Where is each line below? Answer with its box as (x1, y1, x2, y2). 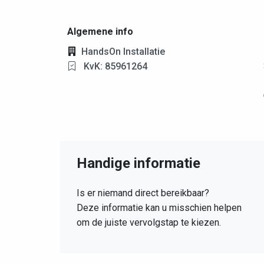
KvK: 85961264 (81, 61, 147, 72)
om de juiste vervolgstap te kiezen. (77, 217, 221, 229)
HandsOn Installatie (81, 46, 165, 58)
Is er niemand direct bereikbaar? (77, 187, 209, 199)
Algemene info (67, 26, 133, 38)
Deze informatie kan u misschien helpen (77, 202, 242, 214)
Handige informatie (77, 155, 200, 172)
